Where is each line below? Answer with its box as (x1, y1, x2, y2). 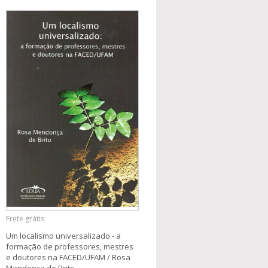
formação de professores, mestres (6, 240, 133, 252)
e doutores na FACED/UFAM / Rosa (6, 251, 130, 263)
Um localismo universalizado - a (6, 230, 121, 241)
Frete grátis (6, 213, 44, 224)
